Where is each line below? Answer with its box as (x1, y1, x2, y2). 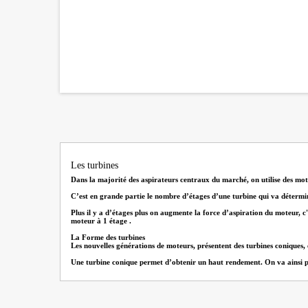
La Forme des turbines (71, 233, 145, 242)
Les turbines (71, 160, 118, 171)
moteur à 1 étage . (71, 217, 131, 225)
